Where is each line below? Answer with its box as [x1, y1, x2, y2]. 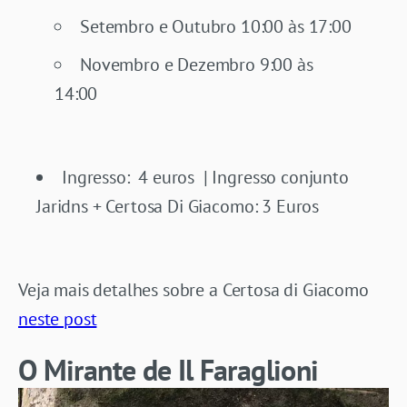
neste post [18, 306, 97, 331]
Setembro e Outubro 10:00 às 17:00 [80, 14, 352, 38]
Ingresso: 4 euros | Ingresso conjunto [62, 164, 349, 189]
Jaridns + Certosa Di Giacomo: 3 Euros [36, 194, 320, 218]
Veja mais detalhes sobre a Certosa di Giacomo [18, 277, 369, 302]
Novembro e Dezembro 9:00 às [80, 52, 313, 76]
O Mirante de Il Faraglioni [18, 350, 319, 389]
